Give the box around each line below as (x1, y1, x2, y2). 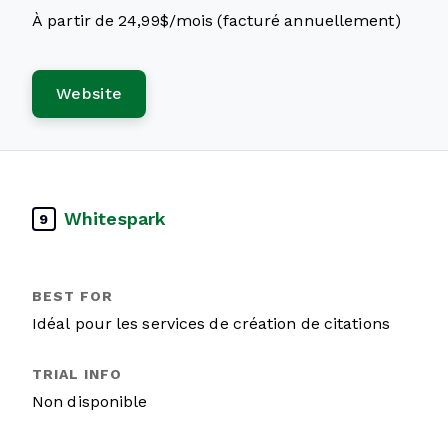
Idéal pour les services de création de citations (32, 315, 390, 332)
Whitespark (64, 208, 166, 229)
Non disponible (32, 393, 148, 410)
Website (56, 85, 123, 102)
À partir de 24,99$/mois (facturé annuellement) (32, 12, 401, 29)
